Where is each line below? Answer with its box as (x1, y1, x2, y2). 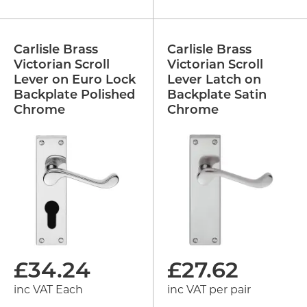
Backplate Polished (14, 88, 135, 102)
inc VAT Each (14, 282, 83, 296)
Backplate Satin (167, 88, 267, 102)
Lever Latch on (167, 73, 261, 87)
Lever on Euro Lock (14, 73, 136, 87)
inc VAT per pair (167, 282, 251, 296)
